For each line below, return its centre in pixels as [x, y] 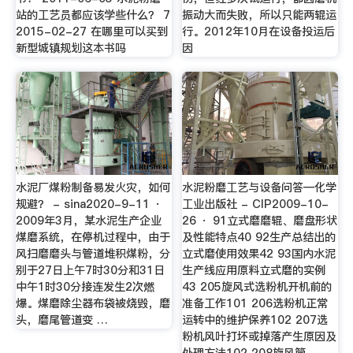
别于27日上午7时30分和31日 [90, 270]
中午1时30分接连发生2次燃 [85, 287]
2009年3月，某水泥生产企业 [88, 221]
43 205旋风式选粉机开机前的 [257, 287]
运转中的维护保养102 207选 [255, 320]
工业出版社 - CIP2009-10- [256, 204]
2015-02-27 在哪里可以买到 [91, 31]
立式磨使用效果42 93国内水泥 [259, 254]
